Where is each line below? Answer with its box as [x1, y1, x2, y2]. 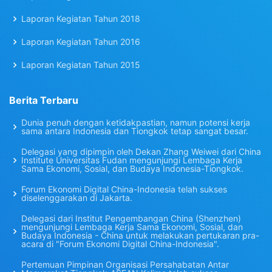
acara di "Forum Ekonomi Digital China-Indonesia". [21, 239, 219, 249]
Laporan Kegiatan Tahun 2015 [21, 59, 140, 70]
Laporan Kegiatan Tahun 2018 [21, 13, 140, 24]
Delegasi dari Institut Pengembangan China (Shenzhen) [21, 213, 241, 223]
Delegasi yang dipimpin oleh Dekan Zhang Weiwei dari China [21, 146, 261, 157]
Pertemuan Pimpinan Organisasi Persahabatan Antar [21, 259, 229, 270]
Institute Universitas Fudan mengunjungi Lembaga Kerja [21, 155, 242, 165]
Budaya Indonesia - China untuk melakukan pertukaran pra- [21, 230, 259, 240]
